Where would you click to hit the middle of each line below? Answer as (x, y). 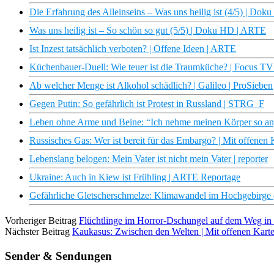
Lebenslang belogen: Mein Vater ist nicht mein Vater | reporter (149, 159)
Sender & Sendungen (58, 256)
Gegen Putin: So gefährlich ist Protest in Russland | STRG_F (147, 104)
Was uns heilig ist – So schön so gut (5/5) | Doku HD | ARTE (148, 31)
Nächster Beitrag (37, 232)
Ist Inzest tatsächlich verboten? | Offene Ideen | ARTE (133, 49)
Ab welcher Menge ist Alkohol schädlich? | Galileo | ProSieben (151, 86)
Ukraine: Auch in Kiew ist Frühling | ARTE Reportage (135, 177)
